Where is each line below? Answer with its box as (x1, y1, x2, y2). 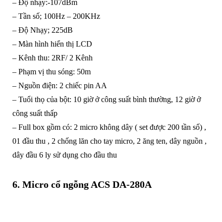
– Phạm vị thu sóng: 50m (12, 67, 91, 76)
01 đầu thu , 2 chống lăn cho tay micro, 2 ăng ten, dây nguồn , (12, 137, 207, 146)
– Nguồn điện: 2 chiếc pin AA (12, 81, 107, 90)
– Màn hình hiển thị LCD (12, 40, 92, 49)
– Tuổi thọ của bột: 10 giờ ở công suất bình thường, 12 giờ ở (12, 95, 201, 104)
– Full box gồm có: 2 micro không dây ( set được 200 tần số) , (12, 123, 206, 132)
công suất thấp (12, 109, 57, 118)
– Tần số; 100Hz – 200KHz (12, 12, 100, 21)
